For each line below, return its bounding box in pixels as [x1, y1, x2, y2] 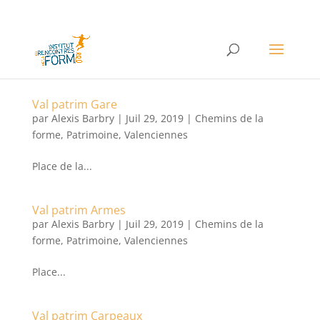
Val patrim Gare [31, 96, 117, 112]
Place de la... [31, 159, 92, 173]
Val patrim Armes [31, 202, 126, 218]
